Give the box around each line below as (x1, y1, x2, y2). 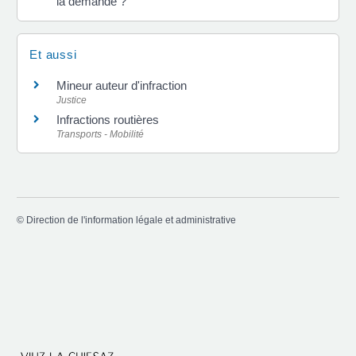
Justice (56, 95, 87, 106)
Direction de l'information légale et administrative (26, 214, 236, 226)
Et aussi (29, 48, 77, 62)
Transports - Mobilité (56, 129, 144, 141)
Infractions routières (56, 113, 159, 127)
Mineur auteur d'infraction (56, 79, 187, 93)
